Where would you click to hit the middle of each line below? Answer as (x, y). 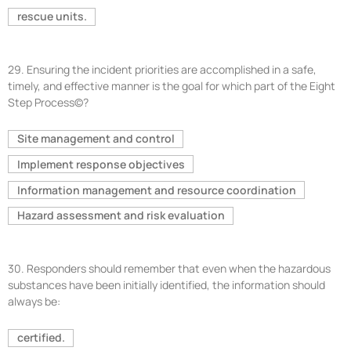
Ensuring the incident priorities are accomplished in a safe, (172, 69)
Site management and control (96, 139)
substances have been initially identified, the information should (166, 284)
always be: (34, 301)
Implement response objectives (101, 164)
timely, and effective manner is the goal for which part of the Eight (172, 85)
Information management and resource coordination (156, 190)
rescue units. (52, 16)
